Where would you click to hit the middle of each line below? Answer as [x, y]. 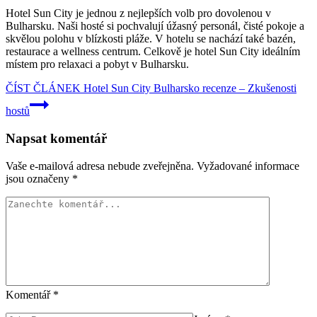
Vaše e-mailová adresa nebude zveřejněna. [100, 166]
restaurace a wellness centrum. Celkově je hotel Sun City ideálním [153, 52]
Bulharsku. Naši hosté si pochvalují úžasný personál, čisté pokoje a [155, 26]
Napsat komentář [56, 138]
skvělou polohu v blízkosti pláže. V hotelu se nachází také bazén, [151, 39]
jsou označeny [39, 178]
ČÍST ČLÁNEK [43, 88]
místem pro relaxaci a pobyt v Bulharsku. [97, 64]
